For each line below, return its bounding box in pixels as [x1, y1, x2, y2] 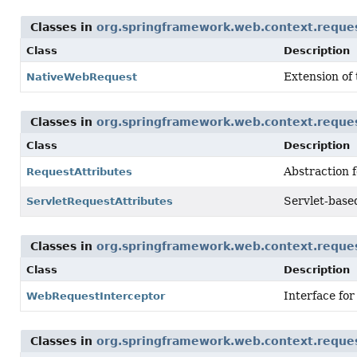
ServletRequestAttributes [26, 195, 173, 207]
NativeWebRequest [26, 71, 137, 83]
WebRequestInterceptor [26, 290, 165, 302]
